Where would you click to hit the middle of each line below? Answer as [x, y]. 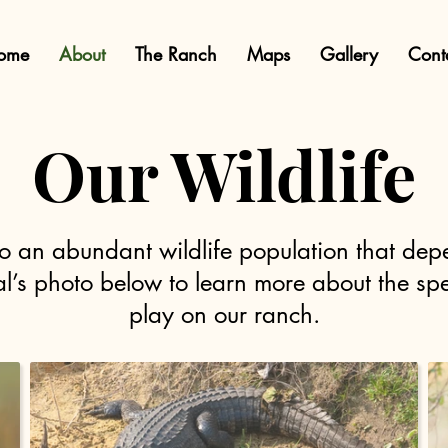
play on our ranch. [224, 314]
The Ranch [176, 54]
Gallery [349, 54]
